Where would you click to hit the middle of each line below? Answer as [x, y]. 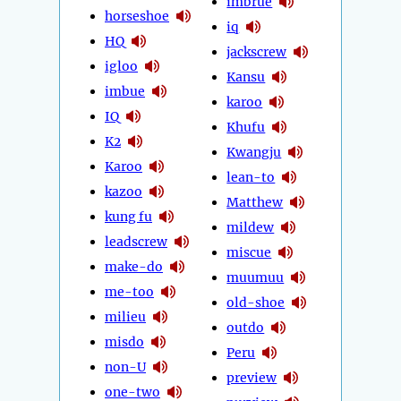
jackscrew [257, 51]
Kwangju [254, 152]
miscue [249, 252]
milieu [125, 316]
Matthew [255, 202]
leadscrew [136, 241]
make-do [134, 266]
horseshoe [137, 16]
